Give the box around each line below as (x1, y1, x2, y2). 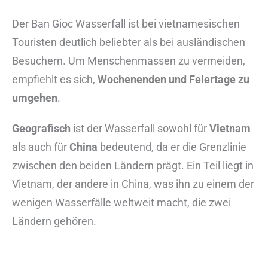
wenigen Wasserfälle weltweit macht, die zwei (12, 196, 231, 209)
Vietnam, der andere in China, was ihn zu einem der (12, 177, 254, 190)
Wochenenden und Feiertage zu (98, 72, 249, 86)
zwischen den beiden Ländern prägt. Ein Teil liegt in (12, 159, 254, 172)
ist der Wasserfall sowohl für (71, 121, 209, 135)
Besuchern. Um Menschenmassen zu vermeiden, (12, 54, 245, 67)
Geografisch (12, 121, 71, 135)
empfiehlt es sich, (12, 72, 98, 86)
